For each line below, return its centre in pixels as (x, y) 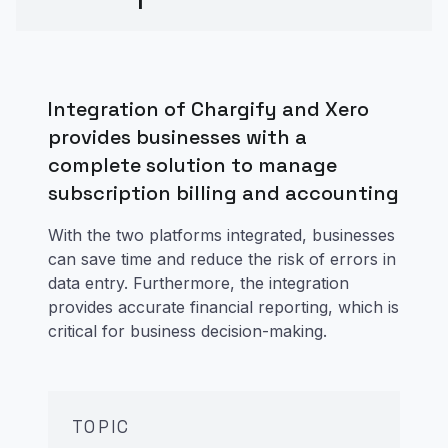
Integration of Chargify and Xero (208, 108)
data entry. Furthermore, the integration (198, 282)
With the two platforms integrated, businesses (221, 234)
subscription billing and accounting (223, 192)
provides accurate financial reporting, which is (223, 306)
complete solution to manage (192, 164)
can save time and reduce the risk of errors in (222, 258)
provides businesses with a (177, 136)
